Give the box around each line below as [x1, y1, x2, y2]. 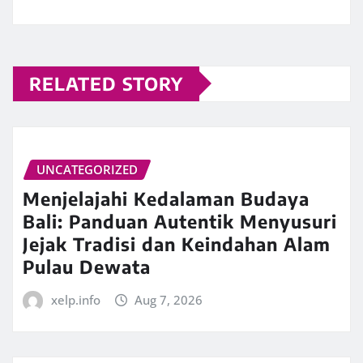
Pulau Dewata [23, 255, 151, 279]
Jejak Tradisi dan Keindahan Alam [23, 233, 331, 256]
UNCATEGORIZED [36, 160, 138, 177]
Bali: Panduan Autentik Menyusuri [23, 210, 337, 233]
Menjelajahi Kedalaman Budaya [23, 187, 310, 211]
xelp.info [50, 292, 100, 309]
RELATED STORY [29, 71, 183, 95]
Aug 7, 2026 [135, 292, 203, 309]
